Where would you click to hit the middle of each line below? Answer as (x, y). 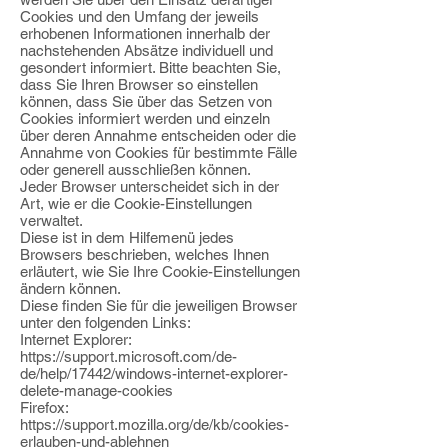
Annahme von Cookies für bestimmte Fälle (158, 152)
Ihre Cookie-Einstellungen (214, 271)
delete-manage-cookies (96, 390)
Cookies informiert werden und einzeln (145, 118)
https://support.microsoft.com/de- (128, 356)
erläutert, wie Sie (74, 271)
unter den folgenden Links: (105, 322)
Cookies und (61, 16)
